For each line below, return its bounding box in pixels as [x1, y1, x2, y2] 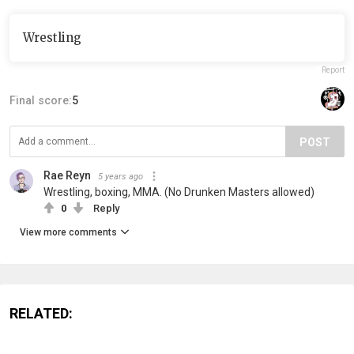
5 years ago [98, 171, 143, 182]
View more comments [20, 226, 117, 238]
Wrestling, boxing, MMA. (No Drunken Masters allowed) [43, 185, 314, 198]
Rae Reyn [43, 168, 91, 182]
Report [322, 65, 345, 74]
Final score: [9, 93, 72, 107]
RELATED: [9, 304, 73, 322]
